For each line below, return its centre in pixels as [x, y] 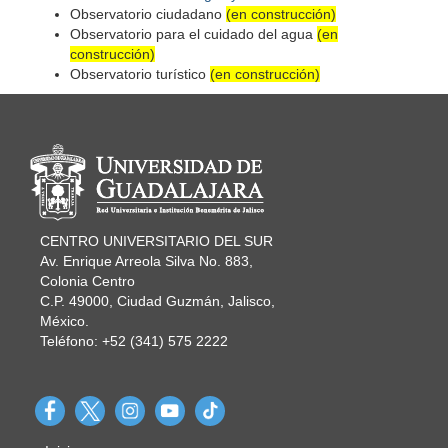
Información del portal [161, 147]
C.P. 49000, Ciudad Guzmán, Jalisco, [157, 300]
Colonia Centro [87, 280]
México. [64, 320]
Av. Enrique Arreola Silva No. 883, [146, 260]
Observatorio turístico [140, 73]
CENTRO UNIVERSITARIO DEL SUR [156, 240]
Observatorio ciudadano [148, 13]
